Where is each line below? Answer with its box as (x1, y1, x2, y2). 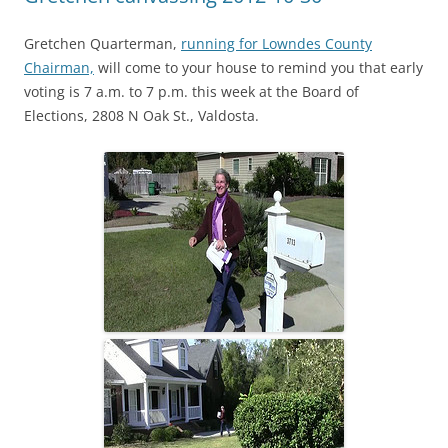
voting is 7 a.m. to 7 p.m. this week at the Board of (24, 82, 359, 101)
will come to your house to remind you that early (94, 58, 423, 77)
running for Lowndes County (181, 34, 372, 53)
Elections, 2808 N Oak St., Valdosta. (24, 106, 259, 125)
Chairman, (24, 58, 94, 77)
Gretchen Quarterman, (24, 34, 181, 53)
